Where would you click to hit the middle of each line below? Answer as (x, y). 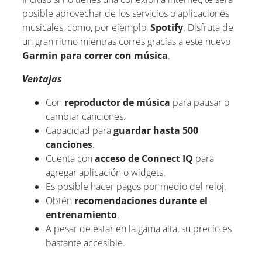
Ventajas (42, 79)
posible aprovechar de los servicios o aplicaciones (126, 13)
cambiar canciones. (86, 116)
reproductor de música (118, 102)
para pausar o (201, 102)
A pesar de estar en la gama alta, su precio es (139, 228)
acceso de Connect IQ (144, 158)
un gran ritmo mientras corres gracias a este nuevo (126, 41)
